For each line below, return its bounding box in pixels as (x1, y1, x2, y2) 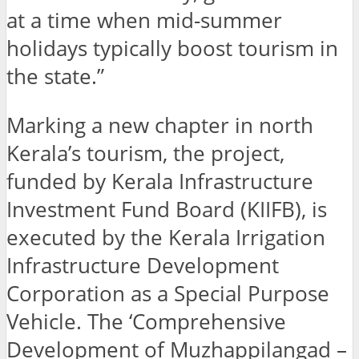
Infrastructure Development (6, 251, 279, 280)
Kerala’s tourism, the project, (6, 139, 284, 167)
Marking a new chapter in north (6, 111, 313, 139)
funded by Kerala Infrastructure (6, 167, 313, 196)
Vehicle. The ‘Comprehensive (6, 307, 286, 336)
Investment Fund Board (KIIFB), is (6, 195, 327, 224)
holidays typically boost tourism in (6, 34, 338, 63)
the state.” (6, 63, 104, 91)
